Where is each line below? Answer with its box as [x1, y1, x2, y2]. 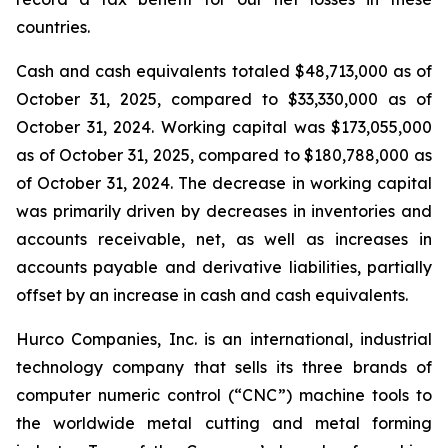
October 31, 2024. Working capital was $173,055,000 [16, 117, 432, 137]
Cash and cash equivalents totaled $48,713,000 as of [16, 61, 432, 81]
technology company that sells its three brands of [16, 357, 432, 377]
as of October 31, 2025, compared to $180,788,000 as [16, 145, 432, 165]
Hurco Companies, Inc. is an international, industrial [16, 329, 432, 349]
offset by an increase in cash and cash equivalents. [16, 285, 408, 305]
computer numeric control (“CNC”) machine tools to [16, 385, 432, 405]
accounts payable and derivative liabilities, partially [16, 257, 432, 277]
